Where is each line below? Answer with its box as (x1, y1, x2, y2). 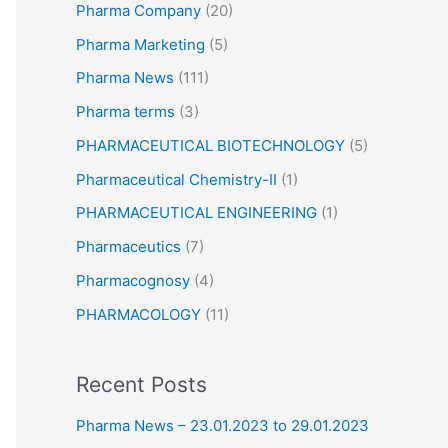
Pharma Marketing (76, 34, 205, 54)
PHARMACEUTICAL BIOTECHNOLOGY (76, 135, 345, 155)
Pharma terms (76, 102, 175, 122)
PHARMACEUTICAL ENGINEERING (76, 203, 317, 223)
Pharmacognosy (76, 270, 190, 290)
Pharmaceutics (76, 237, 181, 257)
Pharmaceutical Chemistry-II (76, 169, 277, 189)
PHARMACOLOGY (76, 304, 201, 324)
